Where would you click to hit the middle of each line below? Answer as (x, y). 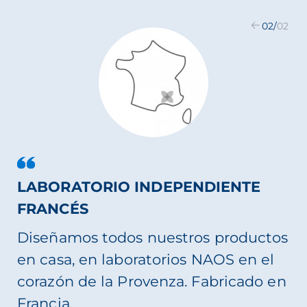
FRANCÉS (53, 209)
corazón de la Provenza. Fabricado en (152, 282)
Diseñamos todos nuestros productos (153, 238)
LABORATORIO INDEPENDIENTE (139, 187)
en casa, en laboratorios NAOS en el (146, 260)
